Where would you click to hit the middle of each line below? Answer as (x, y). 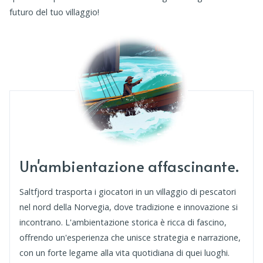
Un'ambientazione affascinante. (129, 166)
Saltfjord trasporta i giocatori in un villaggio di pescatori (128, 192)
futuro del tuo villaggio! (54, 12)
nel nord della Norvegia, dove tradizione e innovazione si (129, 207)
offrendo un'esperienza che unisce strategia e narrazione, (130, 238)
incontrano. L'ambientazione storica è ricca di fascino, (123, 222)
